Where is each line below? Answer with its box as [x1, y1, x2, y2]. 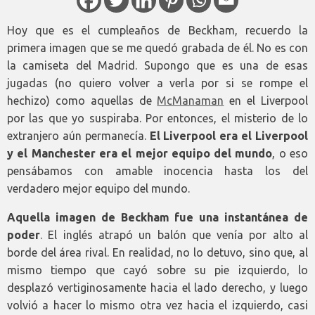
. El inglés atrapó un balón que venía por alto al [40, 229, 308, 242]
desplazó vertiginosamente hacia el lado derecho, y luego [7, 281, 308, 295]
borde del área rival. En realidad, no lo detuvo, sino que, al [7, 246, 308, 259]
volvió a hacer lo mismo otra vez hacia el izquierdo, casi [7, 299, 308, 312]
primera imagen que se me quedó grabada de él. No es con [7, 41, 308, 55]
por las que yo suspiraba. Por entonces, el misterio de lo [7, 112, 308, 125]
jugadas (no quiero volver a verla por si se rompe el [7, 77, 308, 90]
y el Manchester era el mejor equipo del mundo [7, 147, 273, 160]
